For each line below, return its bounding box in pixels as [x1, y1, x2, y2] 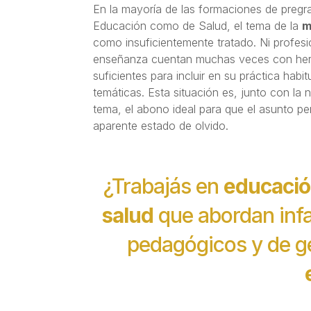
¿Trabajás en [103, 173, 224, 199]
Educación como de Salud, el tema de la [93, 18, 303, 33]
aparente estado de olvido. [93, 118, 229, 133]
